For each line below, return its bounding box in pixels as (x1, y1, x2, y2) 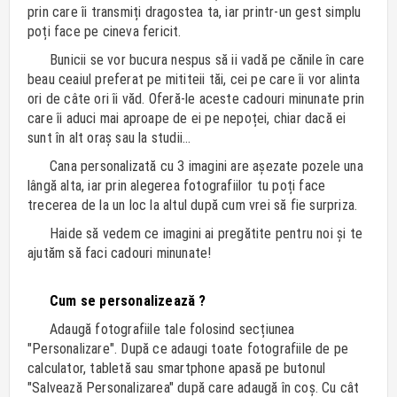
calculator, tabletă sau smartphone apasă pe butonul (27, 359, 326, 377)
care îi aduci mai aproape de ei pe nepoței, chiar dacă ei (27, 109, 346, 127)
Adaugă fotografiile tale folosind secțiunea (50, 320, 295, 338)
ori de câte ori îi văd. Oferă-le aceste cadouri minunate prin (27, 90, 365, 107)
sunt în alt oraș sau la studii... (27, 128, 191, 146)
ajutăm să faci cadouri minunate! (27, 244, 212, 261)
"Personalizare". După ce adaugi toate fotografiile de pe (27, 339, 349, 357)
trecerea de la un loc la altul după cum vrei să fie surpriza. (27, 196, 358, 214)
